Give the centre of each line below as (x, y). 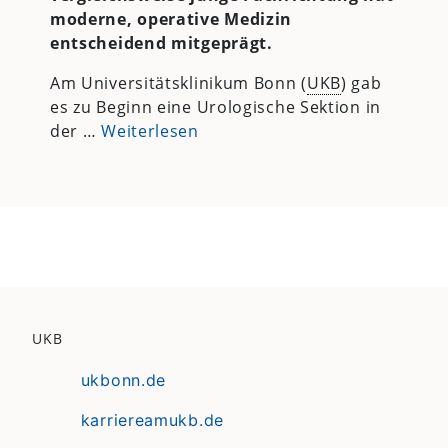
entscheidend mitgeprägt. (161, 42)
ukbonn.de (123, 380)
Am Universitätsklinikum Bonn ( (178, 82)
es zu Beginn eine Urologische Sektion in (215, 106)
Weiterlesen (150, 130)
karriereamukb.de (152, 420)
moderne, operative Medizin (171, 18)
